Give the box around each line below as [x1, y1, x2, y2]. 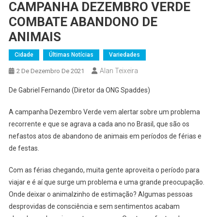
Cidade [14, 51, 33, 59]
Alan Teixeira [99, 67, 138, 75]
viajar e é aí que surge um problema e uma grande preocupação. [8, 178, 204, 186]
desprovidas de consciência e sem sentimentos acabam [8, 202, 180, 211]
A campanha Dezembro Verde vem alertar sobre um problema [8, 108, 200, 116]
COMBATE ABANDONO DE [8, 15, 157, 30]
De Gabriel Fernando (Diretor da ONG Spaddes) [8, 86, 150, 94]
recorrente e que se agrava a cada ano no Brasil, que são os [8, 120, 189, 128]
